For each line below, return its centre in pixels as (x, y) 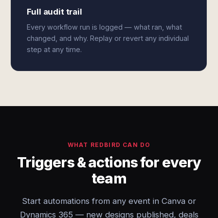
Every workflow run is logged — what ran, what (105, 27)
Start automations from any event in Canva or (109, 201)
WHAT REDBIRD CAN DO (109, 145)
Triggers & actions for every (109, 162)
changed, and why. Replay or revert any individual (108, 38)
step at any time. (54, 49)
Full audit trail (54, 12)
